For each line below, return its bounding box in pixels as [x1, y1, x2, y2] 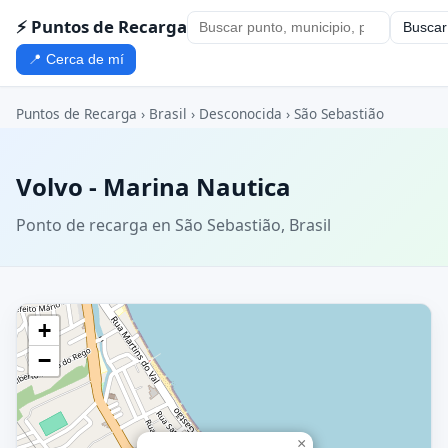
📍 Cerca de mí [28, 51, 125, 67]
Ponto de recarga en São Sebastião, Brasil [16, 213, 331, 236]
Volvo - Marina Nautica [16, 170, 291, 204]
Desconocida [199, 104, 282, 124]
